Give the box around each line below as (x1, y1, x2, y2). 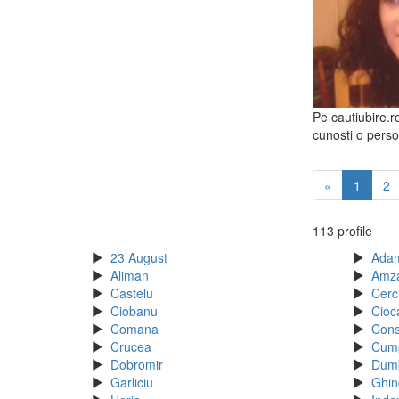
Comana (110, 320, 159, 338)
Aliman (110, 266, 149, 285)
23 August (110, 248, 167, 267)
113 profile (313, 222, 372, 240)
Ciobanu (110, 302, 158, 321)
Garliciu (110, 373, 153, 392)
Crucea (110, 338, 151, 356)
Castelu (110, 284, 153, 303)
